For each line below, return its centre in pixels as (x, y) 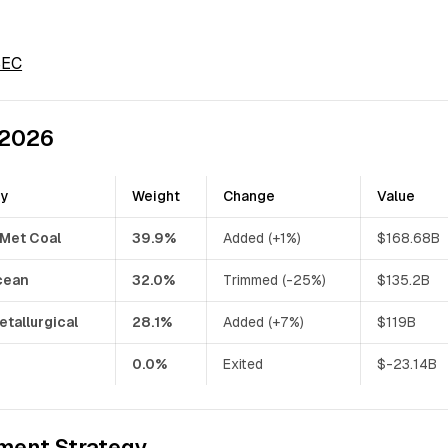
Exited (243, 363)
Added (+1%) (262, 237)
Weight (156, 195)
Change (249, 195)
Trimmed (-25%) (275, 279)
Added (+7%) (264, 321)
